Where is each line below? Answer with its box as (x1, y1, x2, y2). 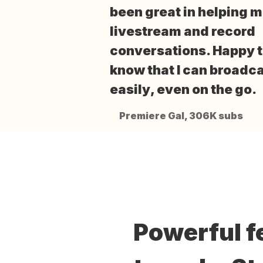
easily (110, 81, 150, 97)
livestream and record (110, 23, 255, 39)
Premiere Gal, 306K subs (119, 109, 243, 122)
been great (110, 4, 181, 19)
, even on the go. (150, 81, 257, 97)
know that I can (110, 62, 210, 77)
